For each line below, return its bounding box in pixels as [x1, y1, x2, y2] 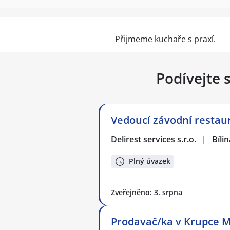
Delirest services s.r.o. [111, 133, 197, 145]
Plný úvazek [129, 156, 170, 166]
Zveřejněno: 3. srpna [111, 187, 182, 197]
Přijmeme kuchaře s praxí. [115, 33, 216, 45]
